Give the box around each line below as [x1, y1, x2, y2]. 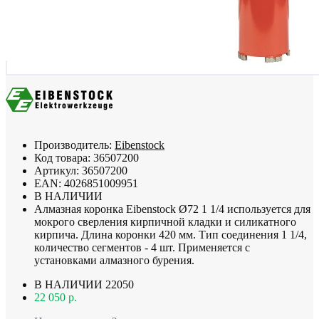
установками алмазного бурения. [34, 253, 194, 266]
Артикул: [34, 164, 82, 177]
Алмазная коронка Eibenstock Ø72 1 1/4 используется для [34, 202, 310, 215]
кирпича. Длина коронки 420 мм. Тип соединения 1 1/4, [34, 228, 307, 241]
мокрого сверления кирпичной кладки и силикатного [34, 215, 296, 228]
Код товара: [34, 151, 93, 164]
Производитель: [34, 138, 115, 151]
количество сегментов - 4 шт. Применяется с [34, 241, 250, 253]
